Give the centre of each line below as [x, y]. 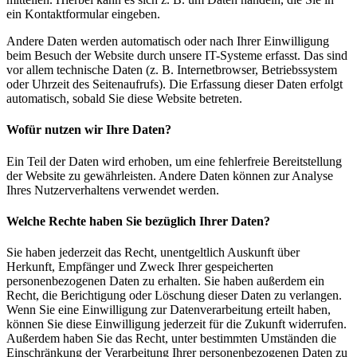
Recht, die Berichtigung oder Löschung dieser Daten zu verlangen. [174, 296]
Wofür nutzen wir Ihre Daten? [89, 130]
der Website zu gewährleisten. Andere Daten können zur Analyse [170, 175]
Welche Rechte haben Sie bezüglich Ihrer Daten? [138, 221]
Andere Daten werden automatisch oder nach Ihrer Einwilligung [168, 41]
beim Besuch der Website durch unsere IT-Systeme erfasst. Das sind [177, 56]
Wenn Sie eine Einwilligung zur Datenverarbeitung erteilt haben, [169, 310]
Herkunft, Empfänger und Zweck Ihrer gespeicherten [140, 267]
